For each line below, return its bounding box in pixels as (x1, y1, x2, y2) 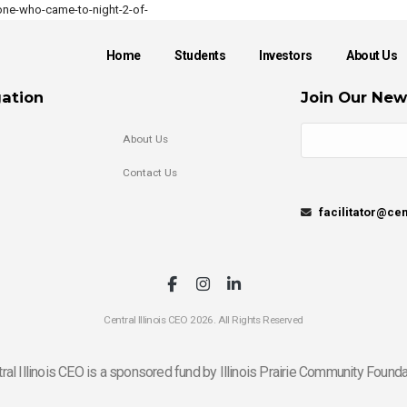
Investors (259, 47, 313, 63)
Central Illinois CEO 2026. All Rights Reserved (104, 313, 303, 326)
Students (174, 47, 226, 63)
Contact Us (123, 166, 178, 179)
